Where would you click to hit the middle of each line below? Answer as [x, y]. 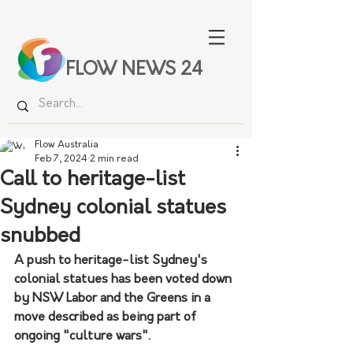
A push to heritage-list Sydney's [112, 261]
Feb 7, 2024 [61, 159]
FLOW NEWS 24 [134, 71]
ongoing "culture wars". [82, 336]
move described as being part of [107, 318]
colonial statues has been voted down [124, 280]
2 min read [114, 159]
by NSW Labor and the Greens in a [114, 299]
